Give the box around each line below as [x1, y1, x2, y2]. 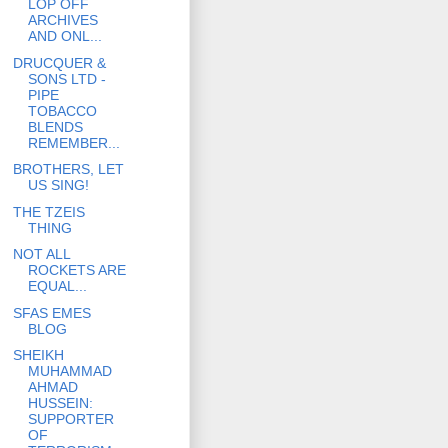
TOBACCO [27, 102, 97, 119]
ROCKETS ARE [27, 262, 126, 279]
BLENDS [27, 118, 83, 135]
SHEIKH [12, 347, 64, 364]
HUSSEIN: [27, 395, 93, 412]
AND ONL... [27, 28, 102, 45]
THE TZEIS [12, 203, 85, 220]
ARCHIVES [27, 12, 98, 29]
